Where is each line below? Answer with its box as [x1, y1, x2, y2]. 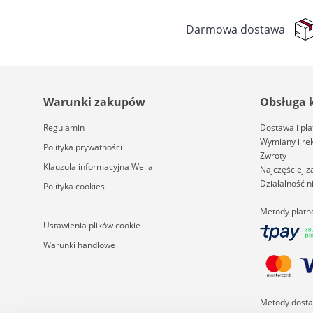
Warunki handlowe [43, 239, 115, 251]
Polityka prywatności [43, 141, 122, 153]
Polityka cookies [43, 180, 105, 192]
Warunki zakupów [43, 94, 145, 110]
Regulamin [43, 122, 85, 133]
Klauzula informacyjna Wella [43, 161, 153, 173]
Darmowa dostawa [186, 22, 286, 37]
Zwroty [260, 150, 286, 161]
